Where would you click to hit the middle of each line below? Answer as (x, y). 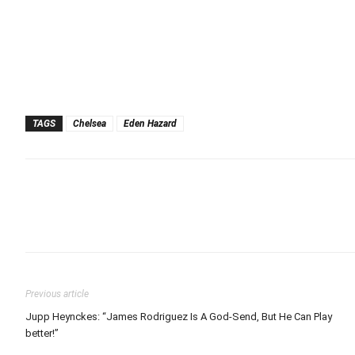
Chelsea (90, 124)
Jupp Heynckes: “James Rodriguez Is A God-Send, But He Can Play (179, 317)
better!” (42, 333)
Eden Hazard (150, 124)
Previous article (57, 294)
